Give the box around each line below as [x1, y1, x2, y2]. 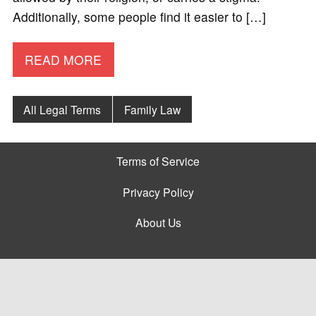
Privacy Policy [122, 183, 194, 200]
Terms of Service [116, 153, 200, 169]
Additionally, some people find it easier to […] [12, 8, 266, 26]
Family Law [124, 101, 181, 117]
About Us [135, 214, 181, 230]
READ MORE [25, 50, 102, 68]
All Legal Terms [23, 101, 102, 117]
